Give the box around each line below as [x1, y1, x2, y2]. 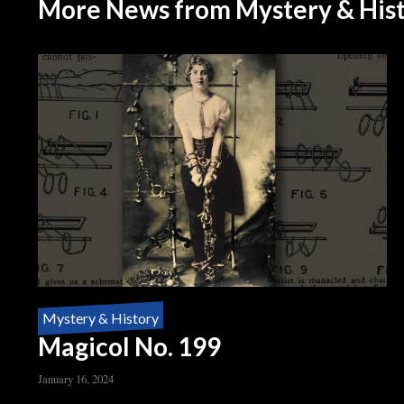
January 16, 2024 [38, 370, 114, 387]
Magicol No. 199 [38, 330, 221, 362]
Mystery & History [42, 308, 159, 326]
